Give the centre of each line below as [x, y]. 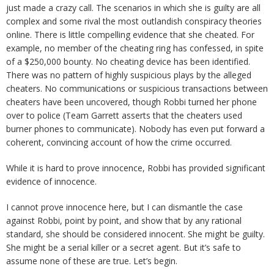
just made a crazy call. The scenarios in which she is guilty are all [133, 8]
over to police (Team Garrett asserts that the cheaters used [124, 115]
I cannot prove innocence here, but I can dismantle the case [124, 207]
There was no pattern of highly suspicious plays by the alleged [129, 75]
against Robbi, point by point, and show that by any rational [124, 220]
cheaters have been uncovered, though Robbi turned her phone [131, 102]
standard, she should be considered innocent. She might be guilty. [135, 234]
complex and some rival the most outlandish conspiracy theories [134, 21]
